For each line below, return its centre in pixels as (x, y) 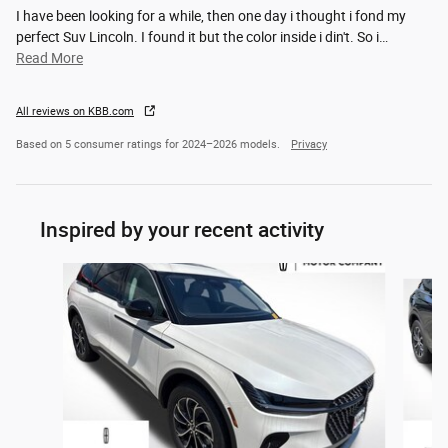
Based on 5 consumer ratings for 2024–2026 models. (149, 145)
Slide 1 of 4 (48, 272)
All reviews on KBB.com (75, 112)
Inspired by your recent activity (182, 230)
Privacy (309, 145)
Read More (54, 58)
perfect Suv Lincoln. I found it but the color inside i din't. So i (197, 37)
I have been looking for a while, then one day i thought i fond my (211, 16)
